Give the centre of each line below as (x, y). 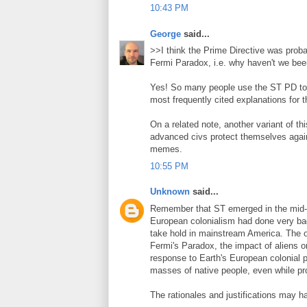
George (165, 34)
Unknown (170, 192)
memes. (166, 149)
